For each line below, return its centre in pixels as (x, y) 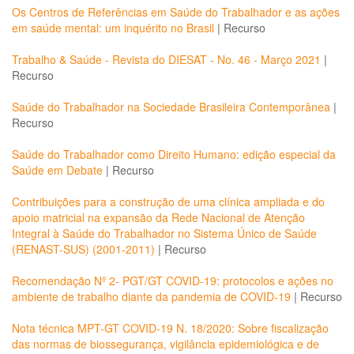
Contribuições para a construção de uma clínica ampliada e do (168, 201)
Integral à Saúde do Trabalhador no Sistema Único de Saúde (164, 233)
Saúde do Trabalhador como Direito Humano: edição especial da (174, 154)
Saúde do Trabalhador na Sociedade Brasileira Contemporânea (171, 107)
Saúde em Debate (57, 170)
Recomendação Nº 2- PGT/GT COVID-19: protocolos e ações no (173, 281)
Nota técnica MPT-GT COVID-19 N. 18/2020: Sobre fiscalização (170, 328)
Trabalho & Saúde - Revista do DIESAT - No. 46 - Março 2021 (166, 59)
